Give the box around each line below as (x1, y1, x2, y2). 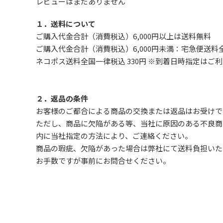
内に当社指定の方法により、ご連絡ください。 (36, 130, 192, 141)
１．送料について (36, 18, 96, 29)
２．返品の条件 (36, 93, 88, 104)
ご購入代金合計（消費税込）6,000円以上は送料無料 (36, 30, 211, 41)
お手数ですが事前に (36, 155, 103, 166)
